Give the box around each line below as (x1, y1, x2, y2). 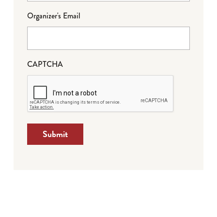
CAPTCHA (27, 59, 63, 70)
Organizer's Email (27, 10, 80, 22)
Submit (43, 127, 68, 141)
